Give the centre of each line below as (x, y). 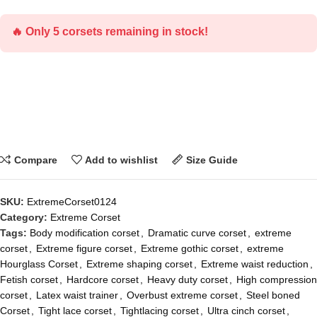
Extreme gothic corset (190, 249)
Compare (35, 160)
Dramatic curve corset (197, 233)
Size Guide (212, 160)
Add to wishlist (122, 160)
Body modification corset (85, 233)
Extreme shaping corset (139, 264)
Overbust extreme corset (182, 295)
